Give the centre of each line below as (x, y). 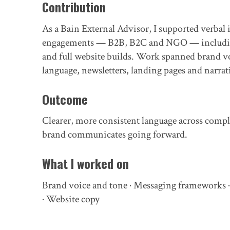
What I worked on (85, 164)
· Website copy (71, 199)
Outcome (65, 99)
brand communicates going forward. (115, 135)
